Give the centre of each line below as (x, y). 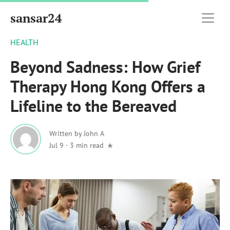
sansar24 (36, 18)
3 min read (87, 145)
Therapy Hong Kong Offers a (108, 86)
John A (94, 133)
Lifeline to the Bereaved (93, 106)
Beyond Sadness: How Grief (105, 67)
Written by (66, 133)
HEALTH (24, 42)
